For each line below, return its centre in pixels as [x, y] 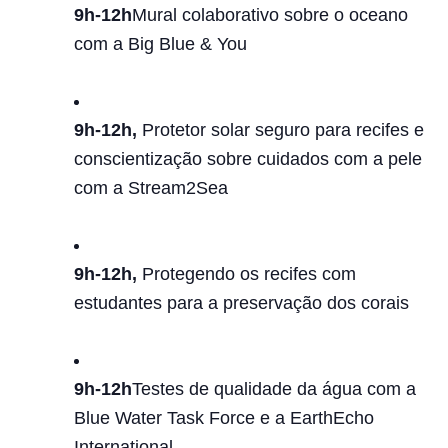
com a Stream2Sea [151, 188]
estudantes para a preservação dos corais [241, 303]
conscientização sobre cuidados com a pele [248, 159]
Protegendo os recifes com [249, 274]
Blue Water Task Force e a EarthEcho [224, 418]
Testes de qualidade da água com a [274, 389]
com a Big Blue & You [160, 44]
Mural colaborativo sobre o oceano [270, 15]
